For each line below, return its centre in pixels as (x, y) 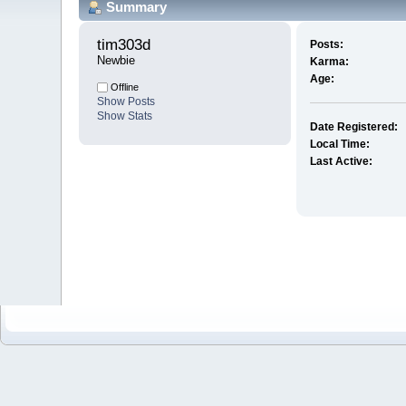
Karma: (329, 62)
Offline (124, 87)
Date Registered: (353, 127)
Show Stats (125, 116)
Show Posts (126, 102)
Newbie (116, 61)
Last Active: (341, 162)
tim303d (126, 45)
